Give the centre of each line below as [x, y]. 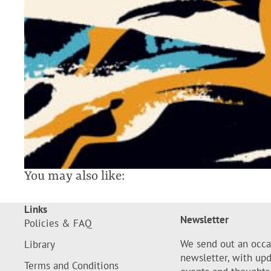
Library [40, 244]
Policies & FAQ [58, 223]
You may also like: [74, 176]
